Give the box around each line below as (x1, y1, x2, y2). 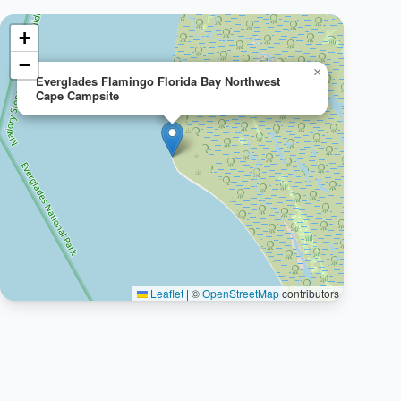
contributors (279, 286, 339, 301)
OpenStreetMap (202, 286, 279, 301)
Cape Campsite (36, 87, 119, 104)
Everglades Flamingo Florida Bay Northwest (36, 73, 280, 90)
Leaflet (148, 286, 183, 301)
